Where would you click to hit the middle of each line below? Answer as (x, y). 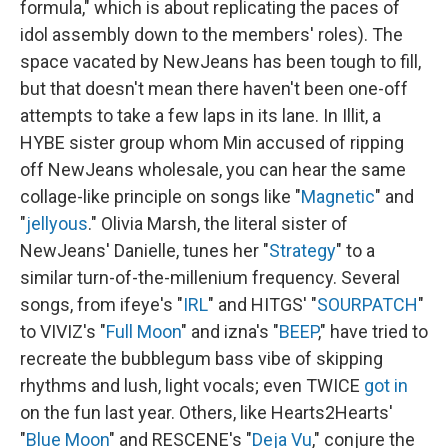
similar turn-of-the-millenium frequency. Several (210, 277)
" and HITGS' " (262, 304)
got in (386, 385)
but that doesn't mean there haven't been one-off (214, 88)
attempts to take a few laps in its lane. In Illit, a (200, 115)
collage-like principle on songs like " (160, 196)
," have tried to (373, 331)
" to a (355, 250)
